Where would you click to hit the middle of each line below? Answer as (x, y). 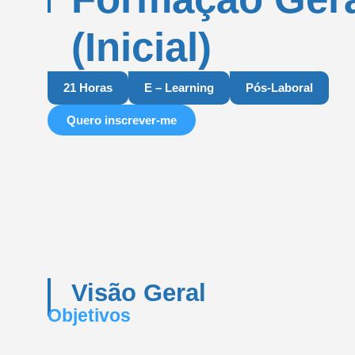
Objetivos (89, 315)
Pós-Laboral (279, 88)
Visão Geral (139, 292)
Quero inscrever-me (122, 120)
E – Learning (179, 88)
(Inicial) (141, 47)
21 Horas (88, 88)
